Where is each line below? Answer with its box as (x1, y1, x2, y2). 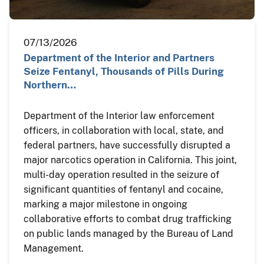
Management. (24, 242, 84, 254)
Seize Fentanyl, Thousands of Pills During (24, 65, 224, 77)
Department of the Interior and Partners (24, 51, 214, 64)
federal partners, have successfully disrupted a (24, 139, 230, 151)
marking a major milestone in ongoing (24, 198, 187, 210)
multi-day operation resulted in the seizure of (24, 169, 219, 180)
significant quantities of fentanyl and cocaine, (24, 183, 223, 195)
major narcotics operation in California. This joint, (24, 154, 237, 166)
